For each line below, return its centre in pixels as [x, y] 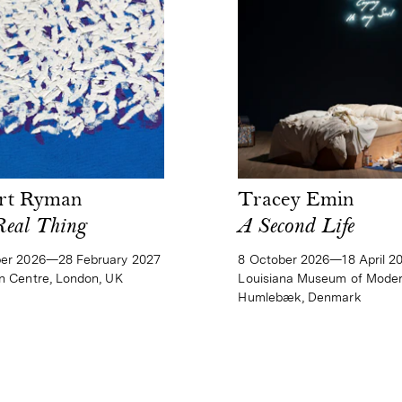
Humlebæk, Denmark [300, 297]
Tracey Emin [297, 201]
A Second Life [297, 228]
